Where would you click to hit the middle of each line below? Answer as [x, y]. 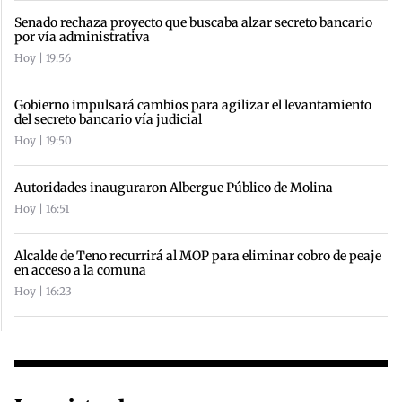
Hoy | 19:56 [43, 57]
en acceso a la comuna [80, 270]
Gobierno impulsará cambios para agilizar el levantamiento [193, 105]
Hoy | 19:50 [43, 140]
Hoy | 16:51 [42, 208]
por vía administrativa [82, 36]
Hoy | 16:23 [43, 291]
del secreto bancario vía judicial [108, 119]
